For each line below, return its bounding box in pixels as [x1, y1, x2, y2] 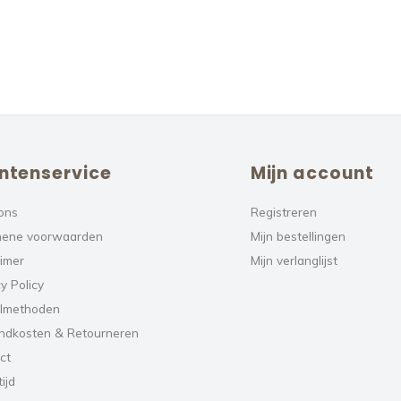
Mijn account [250, 160, 374, 185]
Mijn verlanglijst [250, 252, 337, 268]
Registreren [250, 203, 317, 219]
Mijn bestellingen [250, 227, 346, 243]
